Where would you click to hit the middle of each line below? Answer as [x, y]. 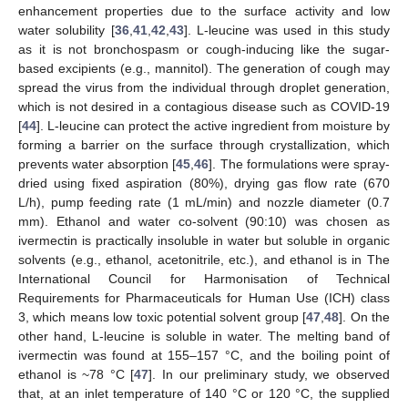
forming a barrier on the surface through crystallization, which [204, 144]
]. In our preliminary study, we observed [270, 374]
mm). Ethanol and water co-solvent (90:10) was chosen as [204, 221]
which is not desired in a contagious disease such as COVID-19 [204, 106]
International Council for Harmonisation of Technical [204, 278]
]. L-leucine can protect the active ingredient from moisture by [213, 125]
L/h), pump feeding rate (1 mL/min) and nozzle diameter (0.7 [204, 202]
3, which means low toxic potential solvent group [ [163, 316]
